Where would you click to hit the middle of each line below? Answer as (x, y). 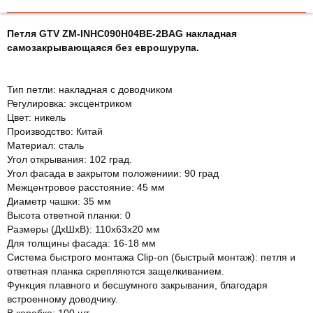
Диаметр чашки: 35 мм (59, 201)
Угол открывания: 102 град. (70, 159)
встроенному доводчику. (63, 299)
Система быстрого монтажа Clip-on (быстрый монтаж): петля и (151, 257)
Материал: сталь (45, 145)
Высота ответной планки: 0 (69, 215)
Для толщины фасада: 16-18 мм (81, 243)
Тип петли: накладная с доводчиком (90, 89)
